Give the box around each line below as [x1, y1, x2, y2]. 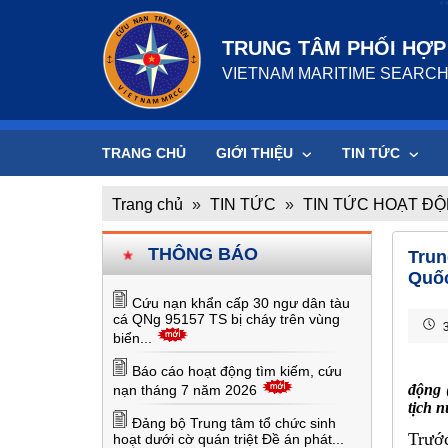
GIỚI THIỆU [216, 145, 297, 161]
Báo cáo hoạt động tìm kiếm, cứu [132, 363, 342, 379]
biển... [113, 330, 152, 346]
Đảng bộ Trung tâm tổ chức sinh [132, 415, 336, 431]
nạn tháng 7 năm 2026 [113, 382, 257, 398]
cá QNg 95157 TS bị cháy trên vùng [113, 311, 340, 327]
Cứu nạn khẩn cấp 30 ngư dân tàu [132, 295, 350, 311]
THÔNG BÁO [148, 244, 258, 264]
